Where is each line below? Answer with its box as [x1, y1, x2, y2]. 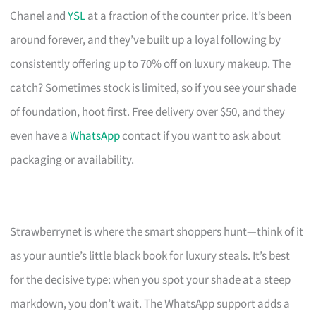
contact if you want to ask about [120, 127, 281, 145]
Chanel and [10, 7, 68, 25]
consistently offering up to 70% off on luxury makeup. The [10, 55, 291, 73]
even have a [10, 127, 71, 145]
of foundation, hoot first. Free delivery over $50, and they [10, 103, 286, 121]
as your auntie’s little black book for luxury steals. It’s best [10, 247, 291, 265]
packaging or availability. [10, 151, 135, 169]
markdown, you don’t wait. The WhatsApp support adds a [10, 295, 291, 312]
